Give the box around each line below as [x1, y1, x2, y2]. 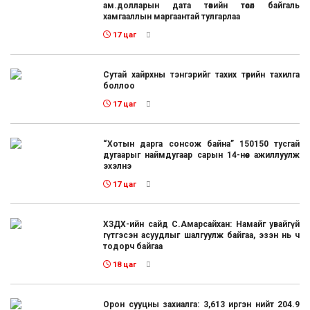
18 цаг [111, 259, 137, 269]
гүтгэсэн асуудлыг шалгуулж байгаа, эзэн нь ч [103, 230, 300, 240]
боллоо [103, 80, 136, 91]
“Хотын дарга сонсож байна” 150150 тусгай [103, 138, 300, 149]
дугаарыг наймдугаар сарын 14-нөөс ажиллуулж [103, 149, 300, 160]
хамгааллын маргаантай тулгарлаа [103, 11, 241, 21]
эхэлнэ [103, 161, 132, 171]
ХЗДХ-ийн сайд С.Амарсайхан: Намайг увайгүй [103, 219, 300, 229]
